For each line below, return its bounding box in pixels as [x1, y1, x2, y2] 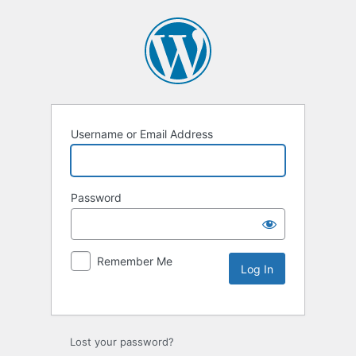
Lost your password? [70, 335, 174, 349]
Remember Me [97, 254, 172, 269]
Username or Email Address [71, 127, 213, 141]
